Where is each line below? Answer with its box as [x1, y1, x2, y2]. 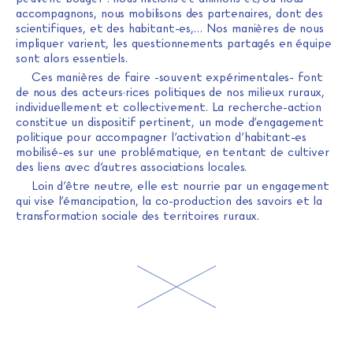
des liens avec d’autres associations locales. [16, 160, 247, 175]
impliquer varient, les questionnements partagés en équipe [16, 36, 332, 51]
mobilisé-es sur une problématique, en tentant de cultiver [16, 145, 329, 160]
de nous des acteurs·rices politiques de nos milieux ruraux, [16, 85, 325, 100]
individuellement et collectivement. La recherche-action [16, 100, 321, 115]
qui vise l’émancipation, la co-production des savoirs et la [16, 194, 323, 209]
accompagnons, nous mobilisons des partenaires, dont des [16, 6, 323, 21]
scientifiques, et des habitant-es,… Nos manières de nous [16, 21, 324, 36]
